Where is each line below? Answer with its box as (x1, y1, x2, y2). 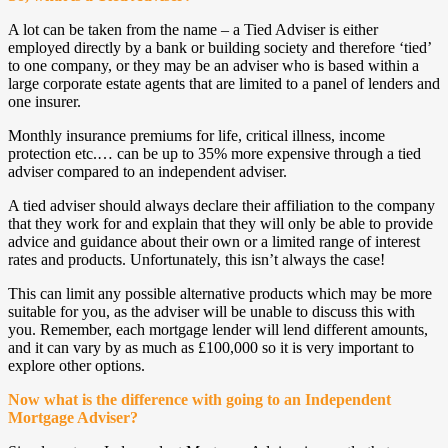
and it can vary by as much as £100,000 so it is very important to (8, 339, 414, 357)
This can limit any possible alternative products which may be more (8, 285, 432, 303)
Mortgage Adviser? (8, 409, 138, 427)
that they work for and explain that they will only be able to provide (8, 215, 433, 233)
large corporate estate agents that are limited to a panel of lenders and (8, 75, 440, 93)
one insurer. (8, 93, 81, 111)
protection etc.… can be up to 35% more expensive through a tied (8, 145, 421, 163)
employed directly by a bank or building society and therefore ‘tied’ (8, 39, 431, 57)
